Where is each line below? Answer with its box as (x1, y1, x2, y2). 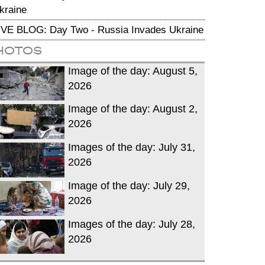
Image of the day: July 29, (68, 179, 190, 192)
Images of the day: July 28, (68, 218, 195, 230)
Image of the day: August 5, (68, 64, 198, 77)
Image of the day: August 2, (68, 103, 198, 115)
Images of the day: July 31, (68, 141, 195, 153)
